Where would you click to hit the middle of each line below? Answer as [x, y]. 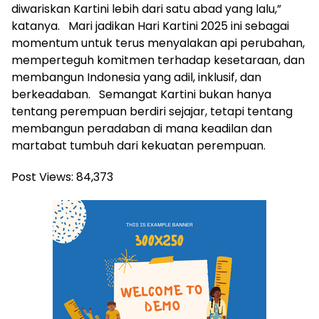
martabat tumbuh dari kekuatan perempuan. [138, 146]
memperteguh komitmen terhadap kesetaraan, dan [158, 61]
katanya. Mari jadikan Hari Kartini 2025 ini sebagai [150, 26]
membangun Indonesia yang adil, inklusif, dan [136, 78]
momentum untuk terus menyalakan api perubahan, [158, 43]
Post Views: [42, 177]
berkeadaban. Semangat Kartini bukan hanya [141, 95]
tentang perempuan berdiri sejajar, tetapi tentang [152, 112]
